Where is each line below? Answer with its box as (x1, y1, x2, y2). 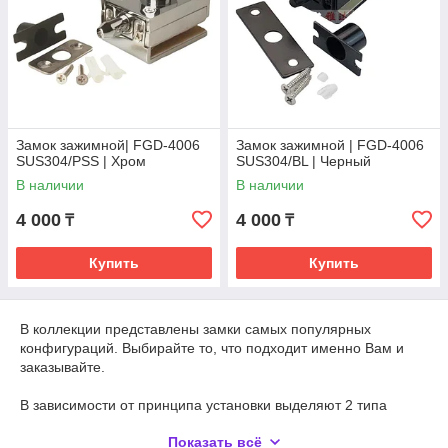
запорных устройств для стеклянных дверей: (20, 416, 318, 432)
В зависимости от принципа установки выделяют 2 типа (20, 397, 387, 413)
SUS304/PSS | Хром (16, 153, 146, 169)
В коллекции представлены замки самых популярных (20, 321, 371, 337)
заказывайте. (20, 359, 105, 375)
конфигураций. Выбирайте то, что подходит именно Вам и (20, 340, 404, 356)
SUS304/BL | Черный (236, 153, 371, 169)
